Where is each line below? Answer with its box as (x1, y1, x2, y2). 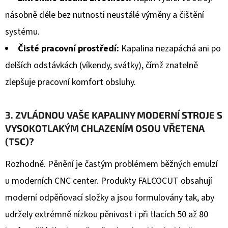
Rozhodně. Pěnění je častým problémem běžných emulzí (5, 158, 218, 171)
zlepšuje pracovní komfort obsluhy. (5, 76, 136, 89)
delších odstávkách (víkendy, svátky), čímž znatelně (5, 59, 198, 72)
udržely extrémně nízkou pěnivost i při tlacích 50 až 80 (5, 208, 208, 221)
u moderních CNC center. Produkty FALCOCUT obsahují (5, 175, 212, 188)
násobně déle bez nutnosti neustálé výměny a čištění (5, 9, 204, 22)
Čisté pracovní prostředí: (18, 42, 119, 55)
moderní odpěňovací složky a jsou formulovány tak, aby (5, 191, 214, 205)
